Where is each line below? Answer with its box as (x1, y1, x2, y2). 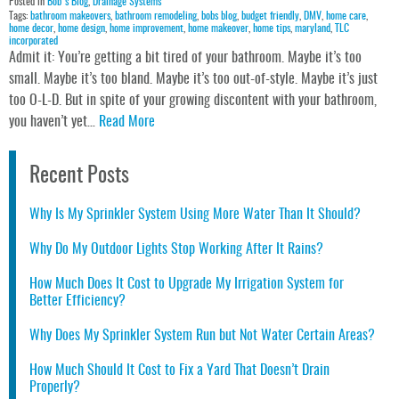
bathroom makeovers (30, 11, 110, 22)
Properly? (29, 380, 80, 395)
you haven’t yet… (9, 115, 99, 130)
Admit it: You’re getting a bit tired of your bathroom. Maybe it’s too (9, 51, 362, 66)
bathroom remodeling (115, 11, 197, 22)
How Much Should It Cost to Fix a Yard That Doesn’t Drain (29, 363, 330, 379)
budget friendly (241, 11, 299, 22)
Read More (99, 115, 155, 130)
